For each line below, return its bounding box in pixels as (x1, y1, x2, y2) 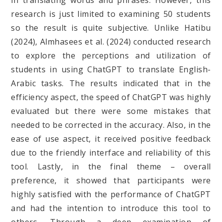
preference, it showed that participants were (11, 175, 211, 186)
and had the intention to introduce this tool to (11, 203, 211, 214)
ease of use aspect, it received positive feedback (11, 133, 211, 145)
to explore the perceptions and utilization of (11, 50, 211, 61)
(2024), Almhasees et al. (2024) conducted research (11, 36, 211, 48)
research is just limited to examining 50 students (11, 8, 211, 20)
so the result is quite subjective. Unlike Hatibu (11, 22, 211, 34)
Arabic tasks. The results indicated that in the (11, 78, 211, 89)
